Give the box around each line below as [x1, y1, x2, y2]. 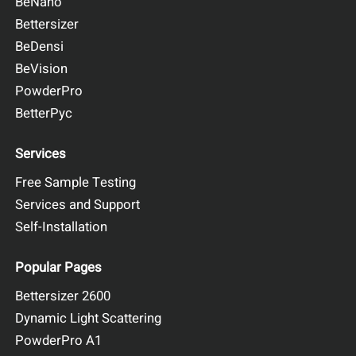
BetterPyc [15, 103, 73, 124]
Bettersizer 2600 [15, 285, 111, 306]
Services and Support [15, 194, 141, 215]
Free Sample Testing [15, 172, 137, 192]
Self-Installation [15, 216, 108, 237]
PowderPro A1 [15, 330, 103, 350]
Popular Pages [15, 257, 103, 277]
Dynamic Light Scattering [15, 308, 162, 328]
